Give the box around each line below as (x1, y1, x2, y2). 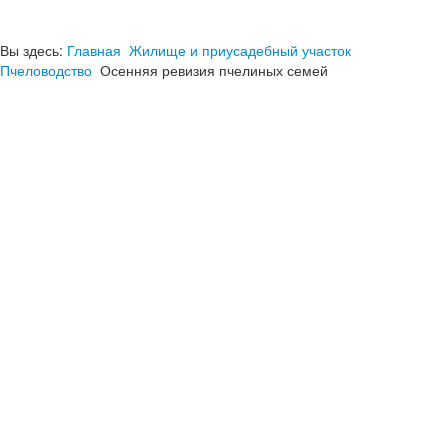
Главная (67, 40, 121, 60)
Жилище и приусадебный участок (129, 40, 351, 60)
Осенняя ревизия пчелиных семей (100, 60, 328, 80)
